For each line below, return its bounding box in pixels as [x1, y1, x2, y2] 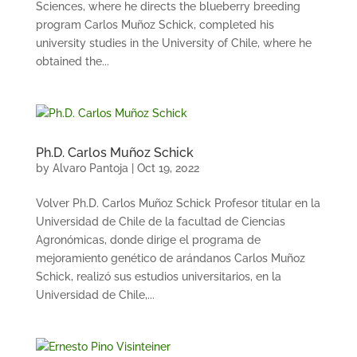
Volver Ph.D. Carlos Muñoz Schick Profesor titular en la [35, 197, 320, 210]
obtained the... [35, 55, 109, 68]
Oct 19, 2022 [136, 162, 199, 175]
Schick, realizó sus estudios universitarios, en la [35, 270, 281, 283]
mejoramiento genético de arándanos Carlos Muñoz [35, 252, 305, 265]
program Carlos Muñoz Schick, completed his [35, 18, 274, 31]
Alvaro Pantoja [52, 162, 128, 175]
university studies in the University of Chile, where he [35, 37, 312, 49]
